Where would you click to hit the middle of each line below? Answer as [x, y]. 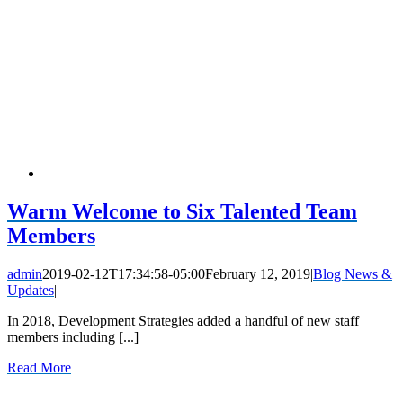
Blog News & [353, 274]
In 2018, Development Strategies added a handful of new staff [183, 321]
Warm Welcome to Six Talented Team [182, 212]
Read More [39, 368]
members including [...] [73, 337]
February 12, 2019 [258, 274]
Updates [31, 291]
